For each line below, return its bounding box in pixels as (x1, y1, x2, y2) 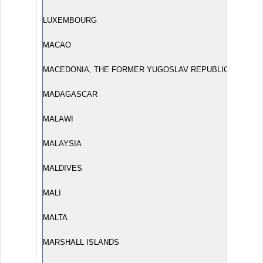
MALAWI (43, 114, 73, 123)
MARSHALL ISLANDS (43, 238, 119, 247)
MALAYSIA (43, 139, 82, 148)
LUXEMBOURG (43, 16, 97, 25)
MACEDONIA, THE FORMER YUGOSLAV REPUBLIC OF (43, 65, 242, 74)
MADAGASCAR (43, 90, 97, 99)
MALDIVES (43, 164, 82, 173)
